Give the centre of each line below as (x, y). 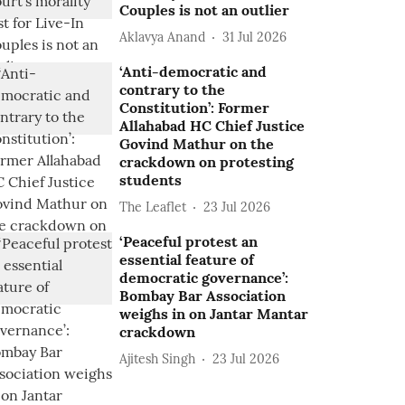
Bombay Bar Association (203, 296)
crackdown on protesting (207, 162)
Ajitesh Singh (158, 358)
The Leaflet (153, 207)
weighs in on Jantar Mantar (214, 314)
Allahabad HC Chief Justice (212, 126)
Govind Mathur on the (197, 144)
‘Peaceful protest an (189, 241)
